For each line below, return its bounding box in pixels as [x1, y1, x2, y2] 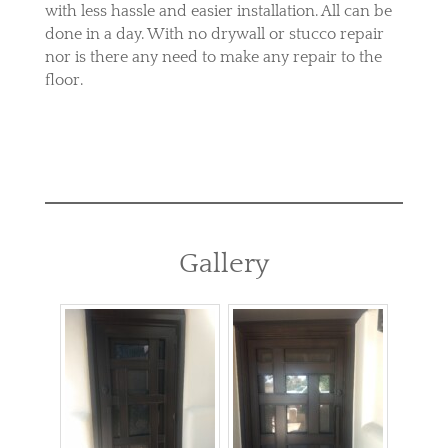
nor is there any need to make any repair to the [44, 48, 382, 67]
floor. [44, 71, 83, 90]
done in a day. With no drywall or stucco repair [44, 25, 384, 44]
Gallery [178, 248, 269, 280]
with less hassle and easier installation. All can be [44, 2, 392, 21]
